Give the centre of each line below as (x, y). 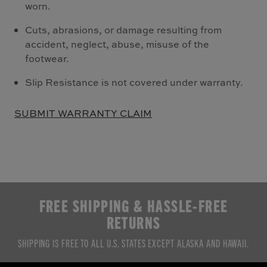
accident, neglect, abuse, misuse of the (117, 44)
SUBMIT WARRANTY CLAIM (83, 113)
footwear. (47, 58)
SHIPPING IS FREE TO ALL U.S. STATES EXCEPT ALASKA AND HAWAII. (133, 243)
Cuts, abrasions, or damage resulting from (124, 30)
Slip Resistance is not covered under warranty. (134, 82)
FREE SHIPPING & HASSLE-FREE (133, 205)
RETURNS (133, 222)
